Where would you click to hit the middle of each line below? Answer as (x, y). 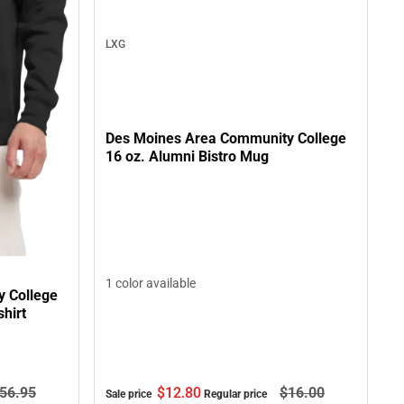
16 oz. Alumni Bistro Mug (187, 156)
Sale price (130, 394)
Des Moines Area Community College (226, 138)
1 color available (151, 283)
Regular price (237, 394)
